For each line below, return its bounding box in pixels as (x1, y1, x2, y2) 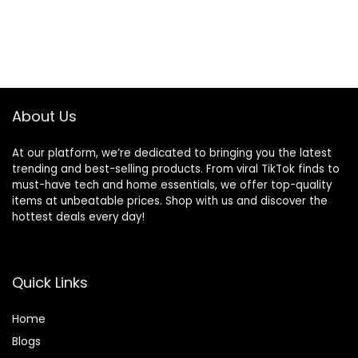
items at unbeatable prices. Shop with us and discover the (12, 193, 328, 209)
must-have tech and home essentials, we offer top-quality (12, 177, 332, 193)
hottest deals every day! (12, 209, 145, 225)
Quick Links (12, 272, 88, 293)
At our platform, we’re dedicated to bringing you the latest (12, 145, 332, 161)
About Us (12, 106, 77, 127)
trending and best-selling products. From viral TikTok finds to (12, 161, 340, 177)
